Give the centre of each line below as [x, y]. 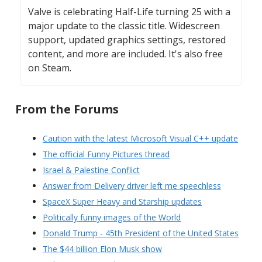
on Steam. [50, 68]
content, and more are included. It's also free [125, 54]
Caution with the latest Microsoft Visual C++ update [140, 139]
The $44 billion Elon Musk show [102, 249]
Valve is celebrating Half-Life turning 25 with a [129, 12]
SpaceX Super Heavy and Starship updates [122, 202]
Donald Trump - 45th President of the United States [141, 233]
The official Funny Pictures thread [106, 154]
